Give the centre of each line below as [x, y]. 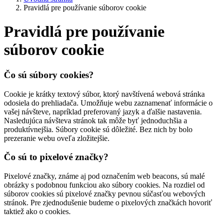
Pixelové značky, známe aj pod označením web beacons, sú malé [104, 176]
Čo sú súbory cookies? [49, 75]
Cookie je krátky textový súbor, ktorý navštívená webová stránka [104, 94]
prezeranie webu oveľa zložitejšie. [57, 138]
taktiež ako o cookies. [37, 212]
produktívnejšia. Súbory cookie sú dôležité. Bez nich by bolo [98, 129]
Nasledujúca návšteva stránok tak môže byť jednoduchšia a [96, 120]
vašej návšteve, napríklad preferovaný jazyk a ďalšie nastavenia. [103, 111]
